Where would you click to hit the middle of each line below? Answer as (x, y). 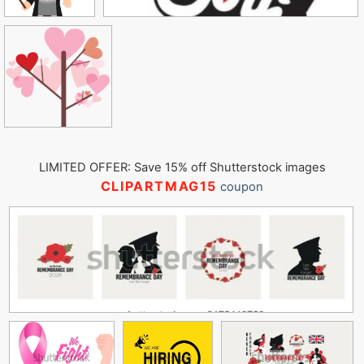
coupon (240, 187)
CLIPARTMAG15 (159, 186)
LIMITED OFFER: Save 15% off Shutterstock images (182, 167)
